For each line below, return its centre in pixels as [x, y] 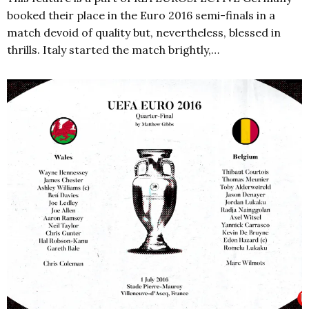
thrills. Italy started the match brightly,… [113, 49]
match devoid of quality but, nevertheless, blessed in [144, 32]
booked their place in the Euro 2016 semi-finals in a [141, 15]
